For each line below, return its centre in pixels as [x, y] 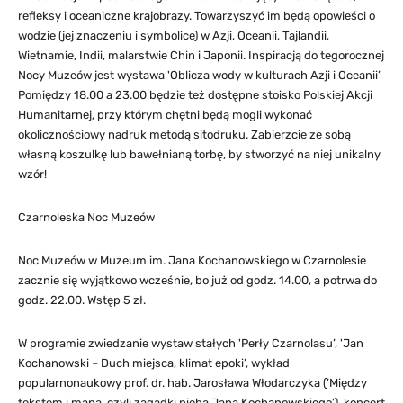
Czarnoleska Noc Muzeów [86, 217]
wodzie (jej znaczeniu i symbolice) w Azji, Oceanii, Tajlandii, [174, 35]
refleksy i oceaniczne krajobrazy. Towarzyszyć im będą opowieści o [197, 15]
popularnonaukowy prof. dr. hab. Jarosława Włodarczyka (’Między [193, 382]
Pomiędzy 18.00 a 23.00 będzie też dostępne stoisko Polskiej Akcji [195, 94]
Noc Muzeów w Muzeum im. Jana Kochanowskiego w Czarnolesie [192, 260]
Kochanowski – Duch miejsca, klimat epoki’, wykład [154, 363]
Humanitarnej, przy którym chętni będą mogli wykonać [165, 114]
